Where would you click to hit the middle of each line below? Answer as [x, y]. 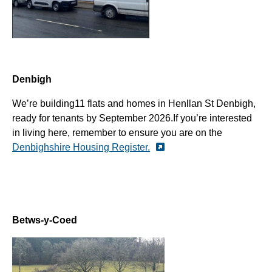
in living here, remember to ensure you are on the [117, 132]
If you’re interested [212, 118]
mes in [153, 103]
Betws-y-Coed [45, 220]
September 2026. [136, 118]
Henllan [185, 103]
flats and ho [112, 103]
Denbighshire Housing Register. [81, 147]
